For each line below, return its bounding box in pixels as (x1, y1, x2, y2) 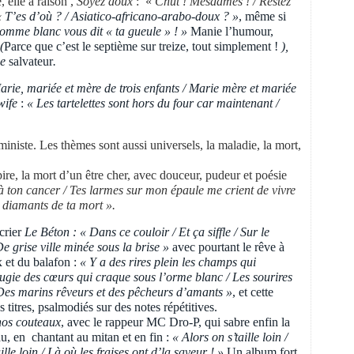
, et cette (232, 285, 273, 299)
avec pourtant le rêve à (169, 240, 284, 254)
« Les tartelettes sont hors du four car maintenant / (24, 96, 279, 110)
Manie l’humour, (190, 24, 273, 38)
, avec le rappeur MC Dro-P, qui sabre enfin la (61, 315, 290, 329)
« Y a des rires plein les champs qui (80, 255, 256, 269)
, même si (239, 9, 286, 23)
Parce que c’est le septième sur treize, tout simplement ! (4, 40, 278, 53)
